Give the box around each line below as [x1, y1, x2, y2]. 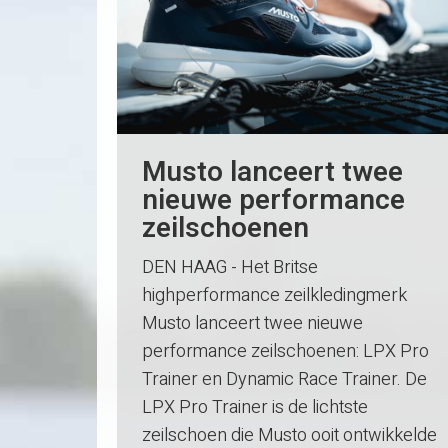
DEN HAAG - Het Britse [142, 254, 318, 282]
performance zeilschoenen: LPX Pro [142, 338, 429, 366]
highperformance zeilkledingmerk [142, 282, 407, 310]
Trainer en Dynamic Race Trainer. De [142, 366, 427, 394]
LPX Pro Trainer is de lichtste [142, 394, 368, 422]
